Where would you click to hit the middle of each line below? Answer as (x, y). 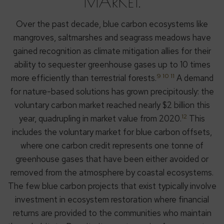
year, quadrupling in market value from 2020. (100, 119)
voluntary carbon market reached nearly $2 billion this (112, 105)
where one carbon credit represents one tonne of (112, 146)
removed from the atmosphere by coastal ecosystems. (112, 173)
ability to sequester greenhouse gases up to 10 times (112, 65)
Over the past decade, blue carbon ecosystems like (112, 24)
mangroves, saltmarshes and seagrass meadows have (112, 38)
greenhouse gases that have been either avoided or (112, 159)
